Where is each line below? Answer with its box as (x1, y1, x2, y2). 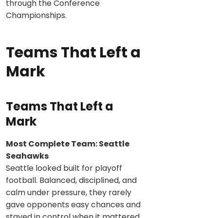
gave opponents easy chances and (6, 199, 141, 210)
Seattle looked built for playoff (6, 162, 122, 174)
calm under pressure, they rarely (6, 186, 131, 198)
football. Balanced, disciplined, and (6, 174, 137, 186)
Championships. (6, 9, 67, 21)
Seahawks (6, 150, 49, 162)
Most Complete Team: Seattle (6, 138, 129, 149)
